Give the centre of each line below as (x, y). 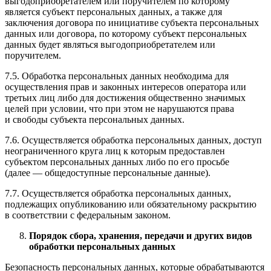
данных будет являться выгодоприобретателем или (110, 45)
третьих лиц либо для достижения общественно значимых (125, 98)
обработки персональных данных (102, 247)
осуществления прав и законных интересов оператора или (126, 87)
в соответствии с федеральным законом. (88, 215)
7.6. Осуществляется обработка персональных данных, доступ (133, 140)
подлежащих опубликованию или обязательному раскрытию (131, 204)
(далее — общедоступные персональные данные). (108, 173)
